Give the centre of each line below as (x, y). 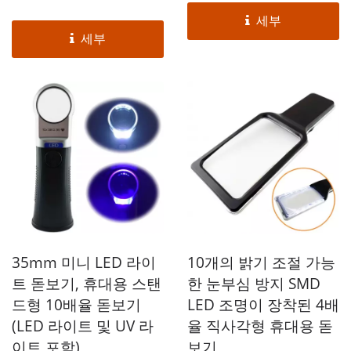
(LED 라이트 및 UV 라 (83, 326)
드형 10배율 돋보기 (76, 304)
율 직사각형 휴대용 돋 (260, 326)
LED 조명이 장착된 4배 (263, 304)
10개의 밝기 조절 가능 (261, 262)
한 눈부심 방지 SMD (254, 283)
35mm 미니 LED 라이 (84, 262)
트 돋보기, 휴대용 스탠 (87, 283)
